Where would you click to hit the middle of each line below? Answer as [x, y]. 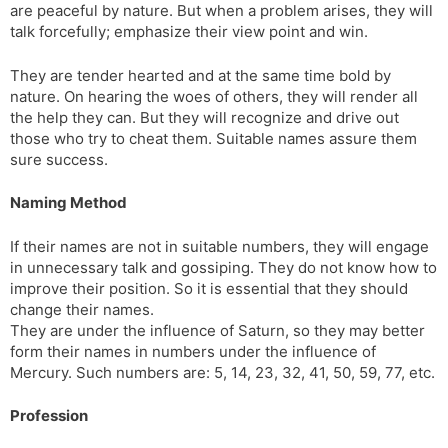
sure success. [59, 159]
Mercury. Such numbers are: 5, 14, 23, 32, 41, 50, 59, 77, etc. [222, 372]
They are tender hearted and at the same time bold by [200, 75]
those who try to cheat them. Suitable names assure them [213, 138]
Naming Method [68, 203]
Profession [49, 416]
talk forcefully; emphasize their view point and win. [189, 32]
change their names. [82, 309]
